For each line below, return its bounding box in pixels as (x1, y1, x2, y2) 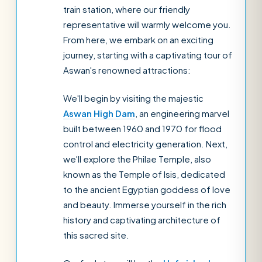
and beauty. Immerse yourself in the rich (63, 199, 226, 210)
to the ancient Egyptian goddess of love (63, 184, 230, 195)
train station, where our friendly (63, 4, 190, 15)
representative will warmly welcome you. (63, 19, 231, 30)
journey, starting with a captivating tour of (63, 49, 232, 60)
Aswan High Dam (63, 108, 135, 119)
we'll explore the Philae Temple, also (63, 153, 211, 164)
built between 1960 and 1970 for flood (63, 123, 222, 134)
